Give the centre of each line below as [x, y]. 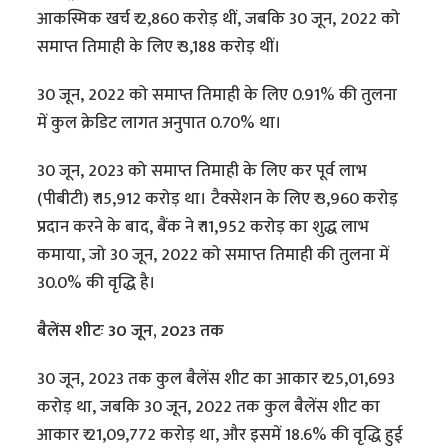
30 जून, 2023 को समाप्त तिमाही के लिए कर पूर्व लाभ [202, 171]
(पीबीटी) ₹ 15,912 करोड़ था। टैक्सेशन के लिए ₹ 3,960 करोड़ [218, 199]
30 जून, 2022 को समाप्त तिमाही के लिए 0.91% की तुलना [217, 95]
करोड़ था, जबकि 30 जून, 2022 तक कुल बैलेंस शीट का [209, 407]
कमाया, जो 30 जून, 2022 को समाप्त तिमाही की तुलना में [213, 255]
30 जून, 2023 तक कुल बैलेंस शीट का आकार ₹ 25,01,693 [216, 379]
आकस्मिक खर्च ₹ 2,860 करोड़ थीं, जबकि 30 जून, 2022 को [219, 19]
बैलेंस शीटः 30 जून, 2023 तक [131, 331]
